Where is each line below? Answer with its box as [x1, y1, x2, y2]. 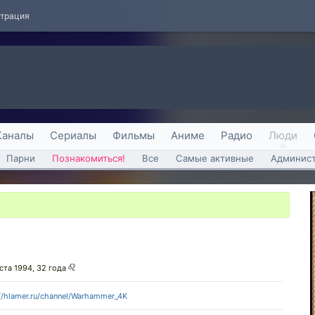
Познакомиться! [52, 153, 125, 164]
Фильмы [112, 129, 155, 142]
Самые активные [176, 153, 254, 164]
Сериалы [50, 129, 96, 142]
